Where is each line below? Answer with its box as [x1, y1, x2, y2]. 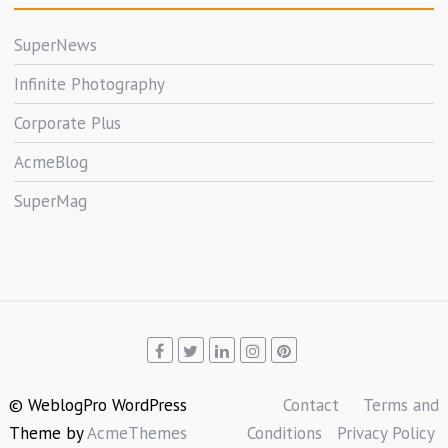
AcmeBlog [14, 150, 89, 173]
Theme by [9, 422, 88, 445]
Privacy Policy [336, 422, 434, 445]
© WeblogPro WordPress [9, 394, 188, 417]
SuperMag [14, 189, 88, 212]
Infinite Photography [14, 72, 166, 95]
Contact [282, 394, 344, 417]
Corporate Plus [14, 111, 122, 134]
